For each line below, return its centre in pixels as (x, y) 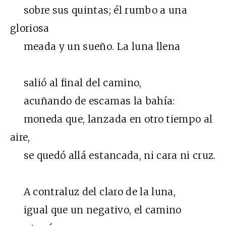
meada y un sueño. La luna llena (95, 47)
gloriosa (30, 29)
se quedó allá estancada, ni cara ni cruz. (113, 156)
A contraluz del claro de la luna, (93, 192)
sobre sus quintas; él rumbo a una (99, 10)
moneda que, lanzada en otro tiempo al (111, 119)
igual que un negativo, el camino (96, 210)
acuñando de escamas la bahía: (93, 101)
